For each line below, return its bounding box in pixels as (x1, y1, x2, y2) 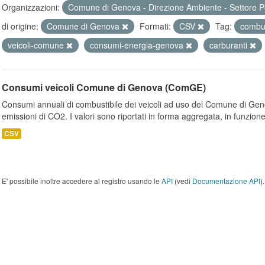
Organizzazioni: (2, 1, 60, 13)
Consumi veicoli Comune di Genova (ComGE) (2, 80, 206, 94)
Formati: (140, 20, 171, 32)
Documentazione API (192, 176, 260, 186)
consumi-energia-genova (90, 39, 186, 51)
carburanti (209, 39, 250, 51)
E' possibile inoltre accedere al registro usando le (2, 176, 161, 186)
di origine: (2, 20, 38, 32)
